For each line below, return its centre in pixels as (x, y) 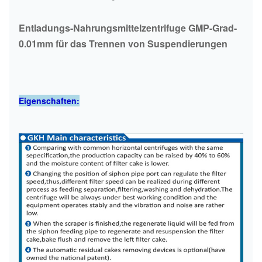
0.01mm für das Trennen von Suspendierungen (123, 44)
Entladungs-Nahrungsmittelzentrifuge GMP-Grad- (128, 28)
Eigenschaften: (49, 101)
